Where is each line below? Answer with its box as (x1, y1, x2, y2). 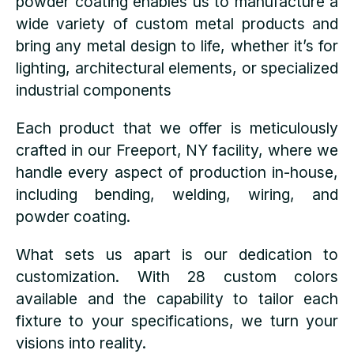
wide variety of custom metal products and (16, 14, 338, 33)
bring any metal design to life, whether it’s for (16, 36, 338, 55)
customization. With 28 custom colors (16, 267, 338, 286)
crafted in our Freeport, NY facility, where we (16, 141, 338, 160)
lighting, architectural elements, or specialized (16, 58, 338, 77)
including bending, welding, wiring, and (16, 185, 338, 204)
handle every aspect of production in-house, (16, 163, 338, 182)
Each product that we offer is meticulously (16, 119, 338, 137)
